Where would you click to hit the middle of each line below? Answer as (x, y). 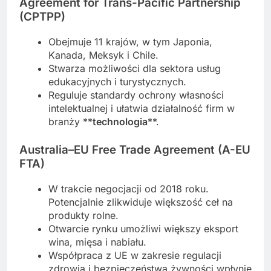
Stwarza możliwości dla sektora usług (135, 69)
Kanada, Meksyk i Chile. (103, 55)
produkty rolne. (83, 215)
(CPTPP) (42, 17)
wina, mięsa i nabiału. (97, 242)
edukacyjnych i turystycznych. (117, 82)
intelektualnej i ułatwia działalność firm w (142, 109)
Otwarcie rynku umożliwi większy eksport (143, 228)
